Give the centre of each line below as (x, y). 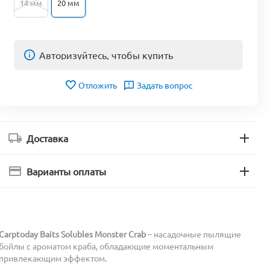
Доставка (47, 138)
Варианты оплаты (66, 171)
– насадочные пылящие (193, 234)
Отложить (97, 85)
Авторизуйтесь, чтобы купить (106, 55)
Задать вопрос (165, 85)
